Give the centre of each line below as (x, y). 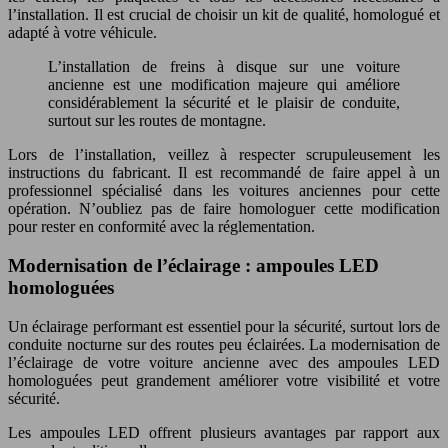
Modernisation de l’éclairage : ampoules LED (193, 265)
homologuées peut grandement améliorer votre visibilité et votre (224, 380)
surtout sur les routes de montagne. (157, 121)
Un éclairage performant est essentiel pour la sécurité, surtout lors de (224, 326)
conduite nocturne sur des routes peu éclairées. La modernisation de (224, 344)
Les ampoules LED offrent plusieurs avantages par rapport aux (224, 432)
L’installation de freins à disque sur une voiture (55, 67)
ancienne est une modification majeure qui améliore (224, 85)
